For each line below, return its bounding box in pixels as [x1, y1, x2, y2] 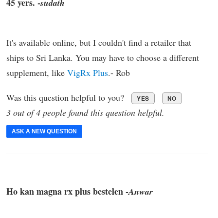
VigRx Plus [67, 67, 108, 79]
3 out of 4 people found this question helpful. [6, 107, 164, 119]
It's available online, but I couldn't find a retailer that [6, 36, 191, 49]
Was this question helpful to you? [6, 91, 127, 104]
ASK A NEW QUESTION [12, 128, 77, 135]
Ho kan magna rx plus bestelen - [6, 184, 128, 198]
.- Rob [108, 67, 130, 79]
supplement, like [6, 67, 67, 79]
